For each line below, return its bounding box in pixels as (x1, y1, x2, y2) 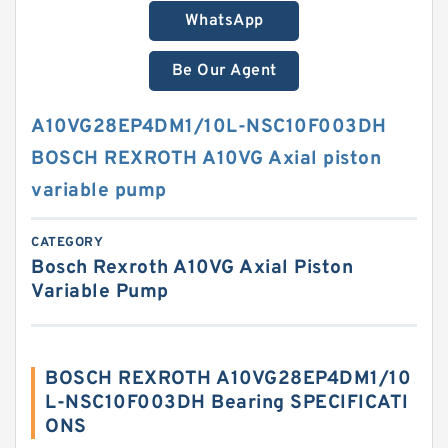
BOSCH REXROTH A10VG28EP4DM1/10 (45, 367, 411, 391)
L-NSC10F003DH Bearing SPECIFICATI (45, 391, 409, 415)
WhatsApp (184, 11, 264, 31)
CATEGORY (31, 235, 103, 251)
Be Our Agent (171, 61, 277, 81)
